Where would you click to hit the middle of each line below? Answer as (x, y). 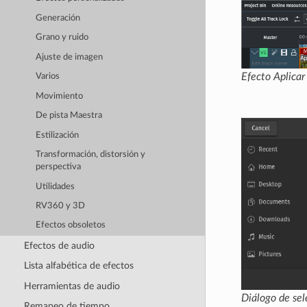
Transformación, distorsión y (91, 155)
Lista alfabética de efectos (78, 266)
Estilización (58, 135)
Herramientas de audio (72, 286)
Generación (58, 18)
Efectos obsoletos (71, 225)
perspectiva (59, 167)
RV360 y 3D (61, 206)
